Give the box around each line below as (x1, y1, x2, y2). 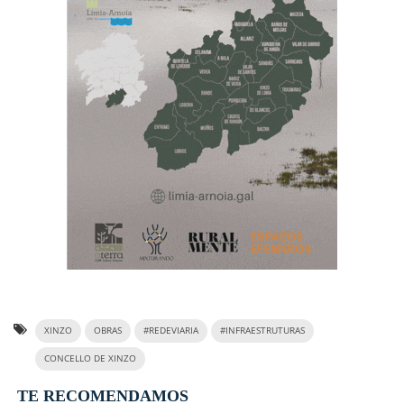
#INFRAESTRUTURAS (220, 324, 305, 336)
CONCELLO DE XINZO (44, 352, 136, 364)
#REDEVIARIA (143, 324, 198, 336)
